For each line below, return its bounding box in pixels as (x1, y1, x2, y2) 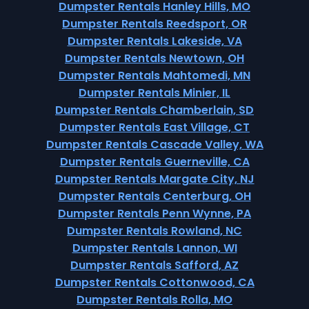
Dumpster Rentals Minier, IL (79, 85, 230, 101)
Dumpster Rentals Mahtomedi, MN (59, 68, 250, 83)
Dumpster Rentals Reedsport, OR (62, 16, 247, 32)
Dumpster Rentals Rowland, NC (67, 223, 242, 239)
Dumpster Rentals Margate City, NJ (54, 171, 255, 187)
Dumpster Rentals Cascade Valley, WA (46, 137, 263, 152)
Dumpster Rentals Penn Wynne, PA (58, 206, 251, 221)
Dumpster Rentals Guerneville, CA (59, 154, 250, 170)
